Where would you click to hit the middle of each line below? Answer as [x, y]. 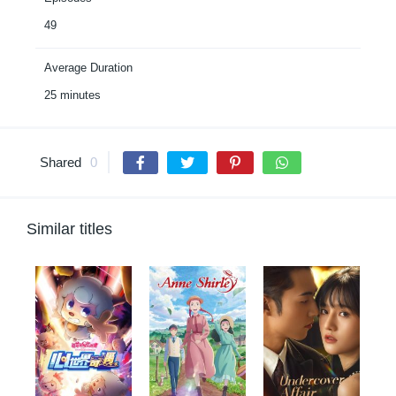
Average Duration [88, 67]
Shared [61, 162]
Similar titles [69, 228]
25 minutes [72, 95]
